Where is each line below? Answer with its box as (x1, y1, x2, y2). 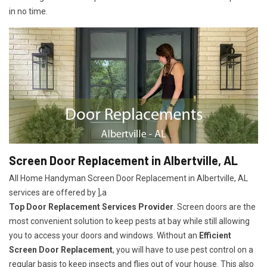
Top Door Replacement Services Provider (9, 202, 173, 212)
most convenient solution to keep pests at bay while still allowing (9, 216, 250, 226)
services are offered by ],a (9, 188, 107, 198)
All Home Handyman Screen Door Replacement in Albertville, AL (9, 173, 248, 184)
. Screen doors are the (173, 202, 256, 212)
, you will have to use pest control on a (113, 245, 253, 255)
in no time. (9, 7, 48, 16)
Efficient (199, 231, 231, 241)
